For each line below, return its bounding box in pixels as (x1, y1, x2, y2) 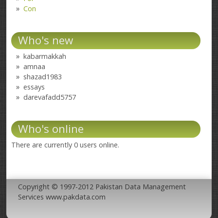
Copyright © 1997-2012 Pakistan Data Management (18, 182, 186, 192)
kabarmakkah (23, 51, 67, 61)
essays (23, 82, 45, 91)
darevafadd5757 (23, 92, 76, 102)
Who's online (18, 121, 84, 136)
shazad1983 (23, 72, 62, 81)
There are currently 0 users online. (11, 140, 120, 149)
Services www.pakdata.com (18, 192, 106, 202)
